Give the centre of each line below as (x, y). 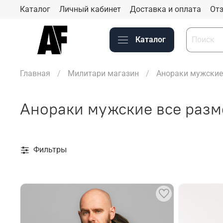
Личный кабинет (90, 9)
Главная (35, 73)
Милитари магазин (103, 73)
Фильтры (50, 149)
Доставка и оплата (166, 9)
